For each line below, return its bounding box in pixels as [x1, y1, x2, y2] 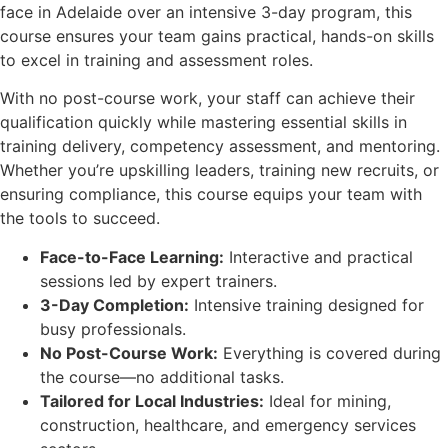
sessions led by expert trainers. [40, 270, 277, 291]
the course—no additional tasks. [40, 366, 284, 387]
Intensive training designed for [189, 294, 424, 315]
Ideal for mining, [264, 390, 391, 411]
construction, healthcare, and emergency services [40, 414, 416, 435]
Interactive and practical [224, 246, 413, 267]
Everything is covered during [218, 342, 441, 363]
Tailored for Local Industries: [40, 390, 264, 411]
